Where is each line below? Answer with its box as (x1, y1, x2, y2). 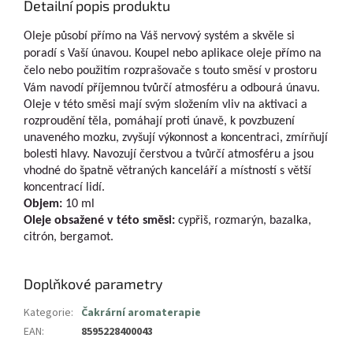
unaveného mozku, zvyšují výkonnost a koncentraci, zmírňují (24, 132, 328, 145)
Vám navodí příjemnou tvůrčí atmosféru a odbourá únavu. (24, 82, 320, 95)
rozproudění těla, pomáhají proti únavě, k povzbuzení (24, 115, 295, 128)
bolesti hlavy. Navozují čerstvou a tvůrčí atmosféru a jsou (24, 148, 314, 162)
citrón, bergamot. (24, 231, 113, 244)
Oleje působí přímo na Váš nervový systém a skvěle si (24, 30, 295, 43)
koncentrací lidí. (24, 181, 105, 195)
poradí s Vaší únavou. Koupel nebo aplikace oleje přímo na (24, 47, 321, 61)
